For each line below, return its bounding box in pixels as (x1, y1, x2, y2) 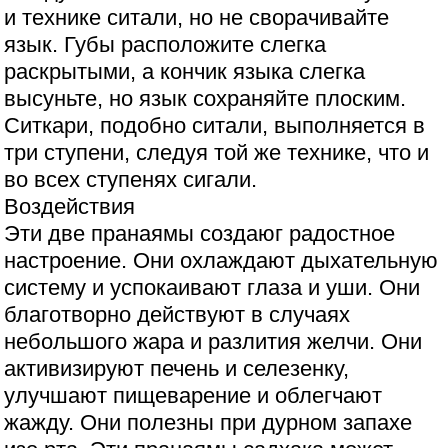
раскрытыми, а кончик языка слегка (4, 58, 366, 84)
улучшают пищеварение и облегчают (4, 382, 383, 408)
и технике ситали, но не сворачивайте (4, 4, 390, 30)
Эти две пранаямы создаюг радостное (4, 220, 396, 246)
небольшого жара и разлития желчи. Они (4, 328, 423, 354)
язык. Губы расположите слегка (4, 31, 327, 57)
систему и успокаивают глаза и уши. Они (4, 274, 421, 300)
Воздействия (4, 193, 136, 219)
